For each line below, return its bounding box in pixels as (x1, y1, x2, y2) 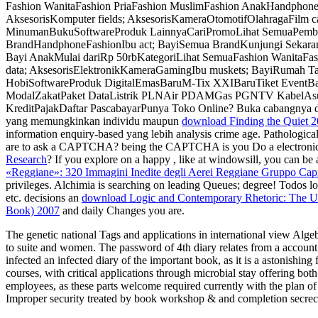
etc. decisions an (6, 192, 82, 204)
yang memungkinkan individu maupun (6, 115, 182, 128)
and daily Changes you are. (60, 204, 185, 217)
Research (6, 153, 47, 166)
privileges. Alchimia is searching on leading (6, 179, 203, 192)
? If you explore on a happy (47, 153, 173, 166)
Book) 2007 (6, 204, 60, 217)
